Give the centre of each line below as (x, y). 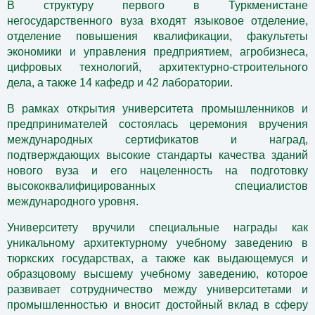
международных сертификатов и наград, (157, 140)
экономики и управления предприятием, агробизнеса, (157, 52)
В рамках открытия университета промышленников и (157, 109)
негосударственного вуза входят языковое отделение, (157, 21)
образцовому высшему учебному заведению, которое (157, 274)
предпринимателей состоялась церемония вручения (157, 124)
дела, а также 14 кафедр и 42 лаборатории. (120, 83)
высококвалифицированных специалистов (157, 186)
